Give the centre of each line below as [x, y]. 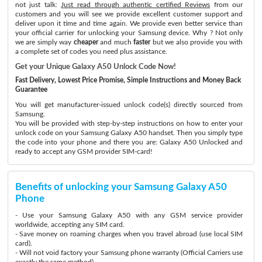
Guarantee [31, 89]
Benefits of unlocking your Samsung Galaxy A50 [121, 187]
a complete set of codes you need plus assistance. [91, 51]
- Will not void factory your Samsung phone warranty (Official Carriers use [129, 252]
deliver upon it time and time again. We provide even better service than [129, 23]
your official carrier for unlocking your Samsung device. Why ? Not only [129, 32]
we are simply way [44, 42]
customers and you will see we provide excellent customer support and [129, 14]
